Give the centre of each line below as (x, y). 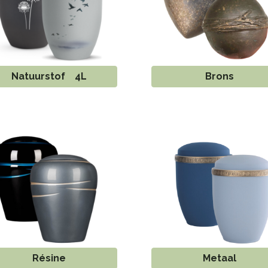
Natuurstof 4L (49, 76)
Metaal (219, 258)
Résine (49, 258)
